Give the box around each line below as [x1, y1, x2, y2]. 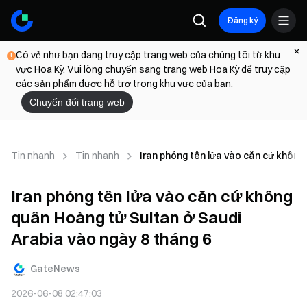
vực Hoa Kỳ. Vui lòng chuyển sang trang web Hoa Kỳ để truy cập [16, 63, 291, 75]
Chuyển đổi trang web [29, 97, 125, 108]
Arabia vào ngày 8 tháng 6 [11, 228, 212, 249]
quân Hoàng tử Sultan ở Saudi [11, 207, 242, 228]
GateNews [30, 262, 80, 275]
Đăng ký [227, 15, 258, 25]
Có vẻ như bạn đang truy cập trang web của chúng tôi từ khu [16, 49, 280, 61]
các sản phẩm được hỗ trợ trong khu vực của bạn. [16, 77, 233, 90]
